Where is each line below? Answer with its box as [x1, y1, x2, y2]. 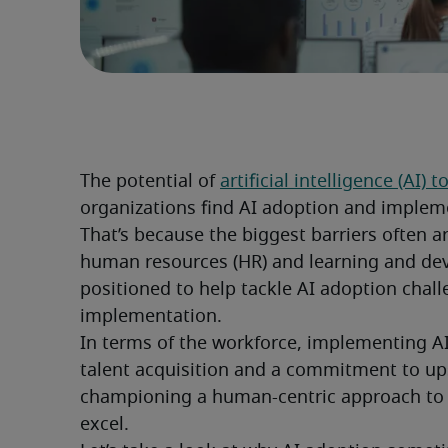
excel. [80, 416, 129, 435]
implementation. [80, 308, 222, 327]
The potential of [80, 173, 220, 192]
